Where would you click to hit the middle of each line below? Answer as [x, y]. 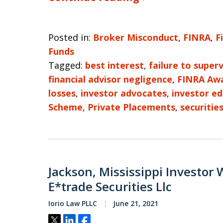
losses [62, 93]
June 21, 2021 [135, 203]
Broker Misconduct [136, 37]
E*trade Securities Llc [110, 186]
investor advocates [124, 93]
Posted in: [69, 37]
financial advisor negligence [110, 79]
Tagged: [65, 65]
